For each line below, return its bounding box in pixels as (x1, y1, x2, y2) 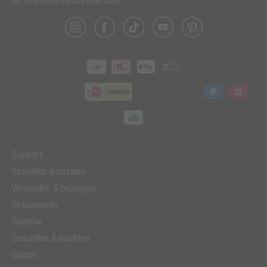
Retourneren (12, 199, 58, 210)
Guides (12, 249, 37, 260)
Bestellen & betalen (12, 166, 85, 177)
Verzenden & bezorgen (12, 182, 96, 194)
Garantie (12, 216, 43, 227)
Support (12, 149, 42, 160)
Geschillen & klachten (12, 232, 90, 244)
